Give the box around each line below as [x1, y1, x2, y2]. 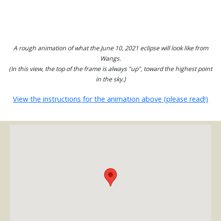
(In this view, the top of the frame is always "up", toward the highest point [9, 65, 212, 73]
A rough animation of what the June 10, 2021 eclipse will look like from [13, 44, 208, 52]
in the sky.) [95, 75, 126, 83]
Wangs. [100, 54, 121, 63]
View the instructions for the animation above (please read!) [13, 94, 208, 104]
